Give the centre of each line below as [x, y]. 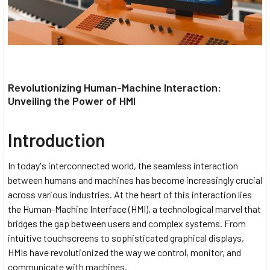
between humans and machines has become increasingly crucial [135, 180]
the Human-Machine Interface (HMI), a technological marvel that [134, 209]
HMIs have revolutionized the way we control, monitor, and [124, 253]
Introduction [56, 140]
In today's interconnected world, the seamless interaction [123, 166]
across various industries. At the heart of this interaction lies [130, 195]
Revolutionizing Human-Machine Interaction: [115, 88]
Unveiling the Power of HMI [72, 101]
